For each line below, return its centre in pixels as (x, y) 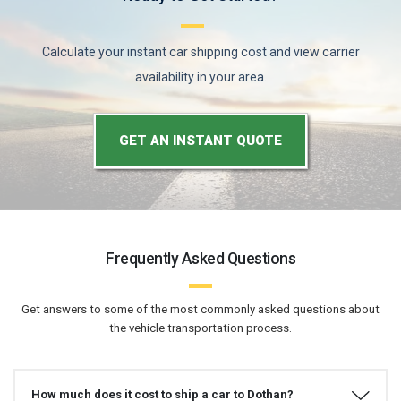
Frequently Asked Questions (200, 258)
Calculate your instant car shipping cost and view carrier (200, 52)
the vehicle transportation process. (200, 328)
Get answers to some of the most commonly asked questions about (200, 309)
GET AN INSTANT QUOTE (200, 141)
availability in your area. (200, 77)
